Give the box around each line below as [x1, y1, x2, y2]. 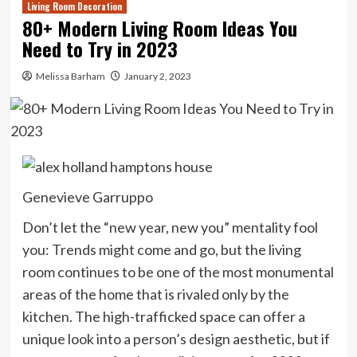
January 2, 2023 [124, 69, 191, 82]
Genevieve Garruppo [22, 188, 153, 206]
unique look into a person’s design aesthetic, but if [22, 330, 330, 348]
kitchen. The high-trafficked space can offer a [22, 308, 305, 326]
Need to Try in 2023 [22, 33, 178, 63]
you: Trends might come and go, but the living [22, 241, 301, 259]
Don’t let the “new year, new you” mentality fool [22, 218, 318, 237]
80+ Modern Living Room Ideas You [22, 13, 297, 42]
